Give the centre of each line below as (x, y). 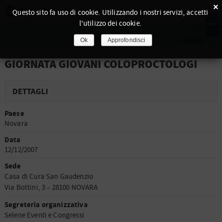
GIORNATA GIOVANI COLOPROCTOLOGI (101, 65)
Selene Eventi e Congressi (44, 215)
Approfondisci (126, 40)
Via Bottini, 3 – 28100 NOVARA (51, 187)
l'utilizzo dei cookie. (110, 24)
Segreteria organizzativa (46, 205)
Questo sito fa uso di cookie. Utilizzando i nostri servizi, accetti (111, 13)
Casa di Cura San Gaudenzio (49, 176)
